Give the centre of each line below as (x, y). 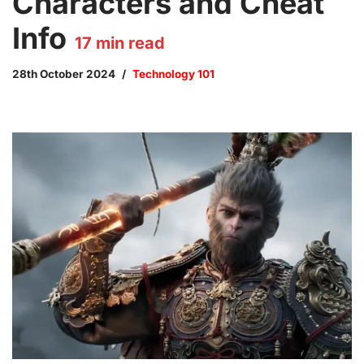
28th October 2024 (64, 74)
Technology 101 (173, 74)
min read (128, 43)
